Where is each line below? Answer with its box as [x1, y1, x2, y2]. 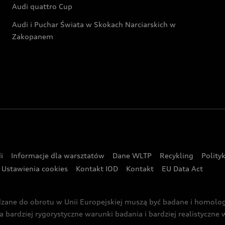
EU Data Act [162, 164, 203, 173]
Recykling [160, 151, 193, 160]
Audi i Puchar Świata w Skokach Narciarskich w [12, 20, 176, 29]
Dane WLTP [113, 151, 152, 160]
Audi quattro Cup [12, 2, 73, 11]
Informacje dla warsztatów [11, 151, 104, 160]
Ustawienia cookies [2, 164, 68, 173]
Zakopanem [12, 32, 54, 41]
